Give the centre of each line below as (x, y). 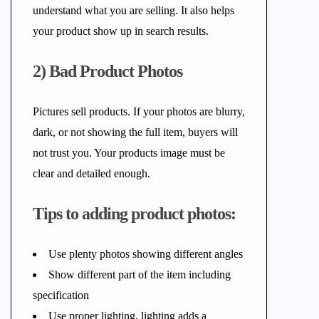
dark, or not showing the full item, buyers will (135, 132)
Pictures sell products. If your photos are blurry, (139, 111)
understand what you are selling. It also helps (134, 10)
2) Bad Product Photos (108, 71)
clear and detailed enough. (91, 173)
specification (61, 295)
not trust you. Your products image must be (129, 153)
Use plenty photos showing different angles (146, 254)
